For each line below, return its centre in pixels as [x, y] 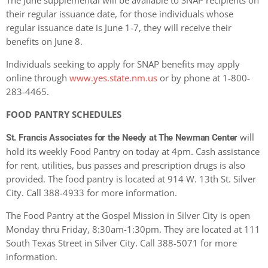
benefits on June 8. [44, 42]
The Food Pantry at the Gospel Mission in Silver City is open [128, 216]
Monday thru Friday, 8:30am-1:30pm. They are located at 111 [133, 229]
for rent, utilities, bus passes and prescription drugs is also [126, 165]
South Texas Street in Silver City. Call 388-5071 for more [121, 243]
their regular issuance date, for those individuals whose [120, 14]
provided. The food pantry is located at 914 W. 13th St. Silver [131, 179]
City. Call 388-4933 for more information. [92, 193]
